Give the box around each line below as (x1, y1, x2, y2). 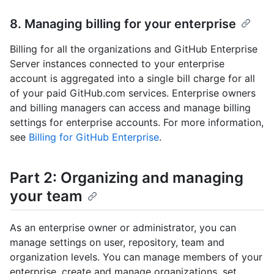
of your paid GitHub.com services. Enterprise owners (10, 87, 256, 100)
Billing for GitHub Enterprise (29, 131, 159, 144)
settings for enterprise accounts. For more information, (10, 116, 264, 129)
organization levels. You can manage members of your (10, 251, 262, 264)
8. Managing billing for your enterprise (10, 17, 236, 32)
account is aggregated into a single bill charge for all (10, 72, 255, 85)
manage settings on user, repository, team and (10, 236, 224, 249)
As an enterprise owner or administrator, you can (10, 221, 236, 234)
